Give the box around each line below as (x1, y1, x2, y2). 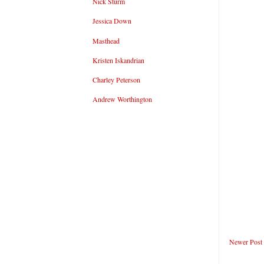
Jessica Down (93, 16, 131, 26)
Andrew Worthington (93, 94, 152, 104)
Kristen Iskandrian (93, 55, 144, 65)
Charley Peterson (93, 74, 140, 84)
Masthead (93, 35, 120, 45)
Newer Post (229, 237, 262, 247)
